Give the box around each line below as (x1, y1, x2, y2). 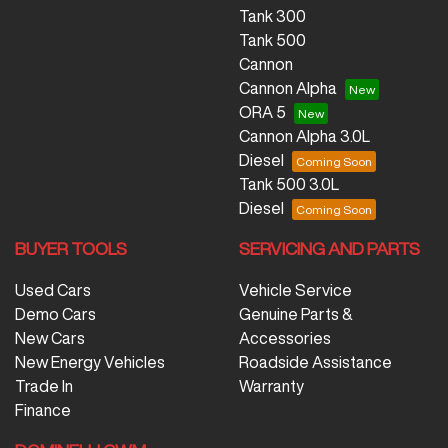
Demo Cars (15, 306, 96, 323)
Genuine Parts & (239, 306, 353, 323)
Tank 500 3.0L (239, 176, 339, 193)
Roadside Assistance (239, 354, 392, 371)
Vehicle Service (239, 282, 352, 299)
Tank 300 (239, 8, 306, 25)
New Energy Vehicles (15, 354, 165, 371)
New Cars (15, 330, 85, 347)
